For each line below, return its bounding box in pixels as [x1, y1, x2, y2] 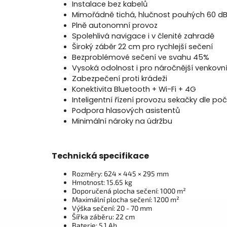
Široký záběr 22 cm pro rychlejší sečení [72, 41, 215, 52]
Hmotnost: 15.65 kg [72, 177, 132, 186]
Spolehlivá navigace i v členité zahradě [72, 30, 214, 41]
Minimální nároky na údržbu [72, 116, 172, 126]
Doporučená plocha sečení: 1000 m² [72, 186, 186, 195]
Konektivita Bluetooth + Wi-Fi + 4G [72, 84, 196, 94]
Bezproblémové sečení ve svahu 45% [72, 52, 209, 62]
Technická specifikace [52, 149, 149, 162]
